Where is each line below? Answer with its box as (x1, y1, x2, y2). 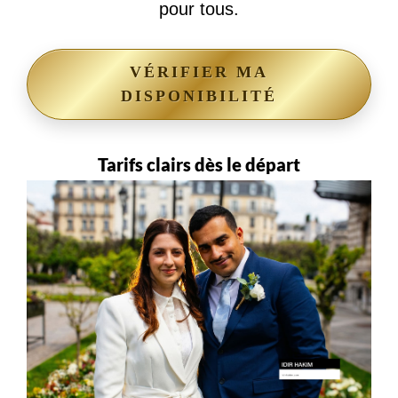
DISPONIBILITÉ (121, 87, 277, 106)
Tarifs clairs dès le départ (98, 154, 300, 176)
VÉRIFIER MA (130, 63, 268, 82)
